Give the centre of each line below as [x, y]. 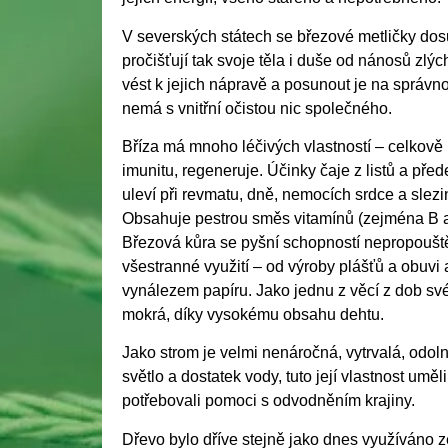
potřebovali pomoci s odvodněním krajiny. [268, 401]
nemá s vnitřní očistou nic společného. [257, 108]
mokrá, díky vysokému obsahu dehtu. [253, 315]
